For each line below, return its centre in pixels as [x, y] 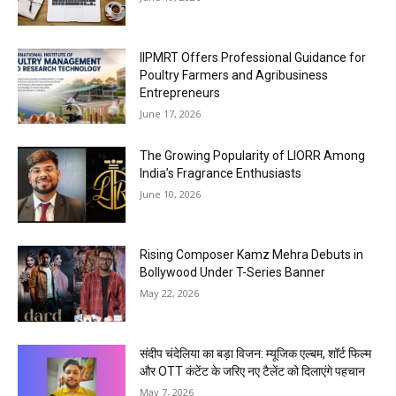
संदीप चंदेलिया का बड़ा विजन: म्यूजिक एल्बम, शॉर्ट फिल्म [256, 353]
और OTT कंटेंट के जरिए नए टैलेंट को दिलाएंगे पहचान [253, 371]
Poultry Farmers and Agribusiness [234, 75]
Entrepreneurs [180, 92]
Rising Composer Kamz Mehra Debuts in [252, 254]
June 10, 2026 [171, 194]
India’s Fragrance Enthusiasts [221, 174]
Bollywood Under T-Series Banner [233, 272]
